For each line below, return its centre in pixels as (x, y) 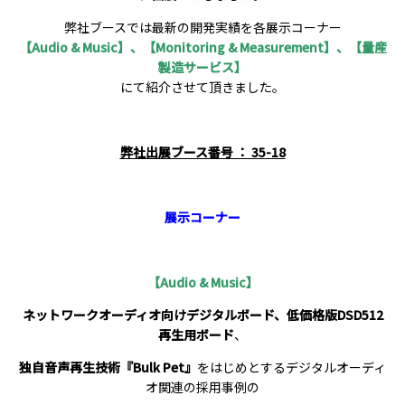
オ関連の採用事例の (202, 387)
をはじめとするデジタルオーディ (292, 367)
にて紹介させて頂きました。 (202, 87)
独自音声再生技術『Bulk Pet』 (108, 367)
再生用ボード (196, 334)
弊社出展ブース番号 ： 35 (193, 152)
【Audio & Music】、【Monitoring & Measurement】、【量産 (202, 47)
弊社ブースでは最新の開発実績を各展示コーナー (202, 27)
